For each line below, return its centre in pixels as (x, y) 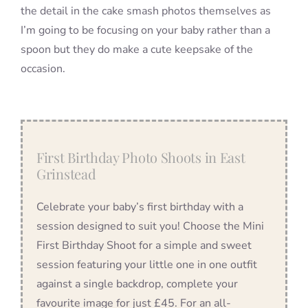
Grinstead (66, 174)
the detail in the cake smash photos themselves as (145, 11)
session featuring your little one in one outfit (147, 265)
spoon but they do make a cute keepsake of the (136, 50)
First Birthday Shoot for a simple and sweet (144, 246)
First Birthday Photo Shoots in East (141, 157)
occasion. (43, 69)
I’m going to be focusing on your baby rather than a (145, 31)
